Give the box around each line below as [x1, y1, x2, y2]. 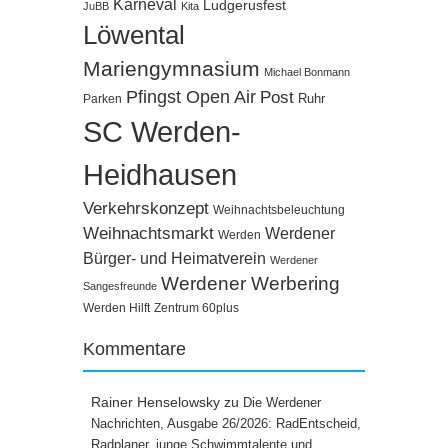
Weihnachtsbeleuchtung [213, 203, 345, 216]
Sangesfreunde [83, 279, 157, 292]
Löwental [83, 20, 185, 49]
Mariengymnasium [83, 56, 260, 80]
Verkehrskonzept [83, 198, 209, 218]
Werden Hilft [83, 301, 150, 314]
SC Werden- [83, 114, 241, 148]
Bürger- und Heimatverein [83, 248, 266, 267]
